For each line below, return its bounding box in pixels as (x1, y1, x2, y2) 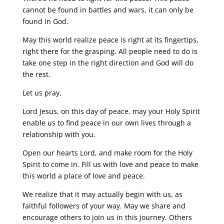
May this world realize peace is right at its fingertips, (22, 35, 198, 44)
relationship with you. (22, 129, 95, 139)
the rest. (22, 69, 50, 79)
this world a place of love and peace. (22, 171, 145, 180)
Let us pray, (22, 88, 61, 97)
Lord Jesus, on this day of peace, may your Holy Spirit (22, 106, 200, 116)
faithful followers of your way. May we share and (22, 201, 185, 210)
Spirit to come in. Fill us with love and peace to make (22, 159, 198, 169)
